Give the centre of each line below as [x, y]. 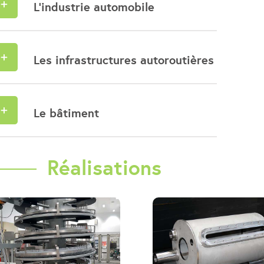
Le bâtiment [66, 113]
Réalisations [104, 168]
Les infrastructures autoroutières [123, 60]
